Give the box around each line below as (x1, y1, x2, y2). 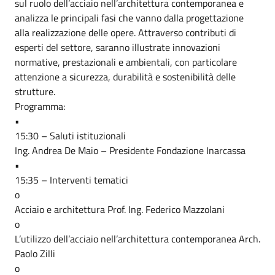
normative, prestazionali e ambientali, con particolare (15, 55, 237, 69)
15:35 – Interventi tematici (15, 172, 128, 187)
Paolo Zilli (15, 246, 55, 261)
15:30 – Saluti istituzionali (15, 128, 126, 143)
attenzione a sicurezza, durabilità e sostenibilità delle (15, 69, 236, 84)
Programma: (15, 99, 65, 114)
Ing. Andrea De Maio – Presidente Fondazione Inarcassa (15, 143, 246, 158)
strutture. (15, 84, 55, 99)
